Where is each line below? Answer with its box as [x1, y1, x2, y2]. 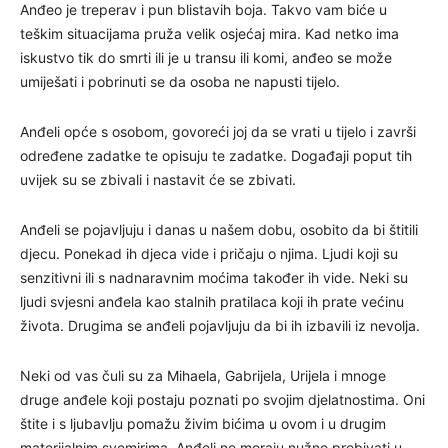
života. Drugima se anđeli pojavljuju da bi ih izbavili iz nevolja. [20, 316, 420, 334]
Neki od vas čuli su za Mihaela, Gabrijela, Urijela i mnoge [20, 366, 386, 384]
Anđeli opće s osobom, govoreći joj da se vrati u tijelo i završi [20, 122, 416, 140]
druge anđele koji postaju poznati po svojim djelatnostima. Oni [20, 390, 425, 408]
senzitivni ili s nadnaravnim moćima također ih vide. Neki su [20, 268, 408, 286]
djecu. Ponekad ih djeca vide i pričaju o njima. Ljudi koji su [20, 244, 398, 262]
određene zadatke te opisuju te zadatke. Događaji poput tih [20, 146, 412, 164]
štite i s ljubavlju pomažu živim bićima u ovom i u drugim [20, 414, 386, 432]
